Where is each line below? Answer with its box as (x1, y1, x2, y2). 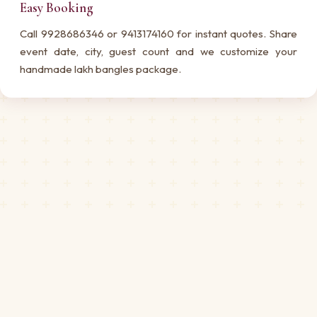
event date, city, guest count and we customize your (20, 44, 297, 58)
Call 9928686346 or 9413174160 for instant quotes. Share (20, 26, 297, 40)
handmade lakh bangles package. (20, 62, 181, 76)
